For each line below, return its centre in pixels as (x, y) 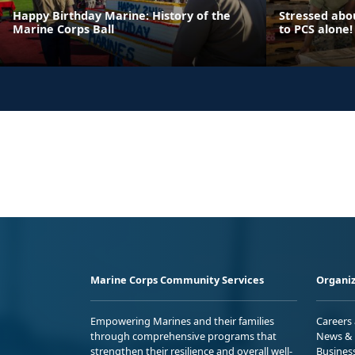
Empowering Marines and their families (182, 321)
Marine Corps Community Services (177, 279)
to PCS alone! (316, 29)
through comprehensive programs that (183, 336)
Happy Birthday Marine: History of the (122, 15)
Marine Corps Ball (63, 29)
